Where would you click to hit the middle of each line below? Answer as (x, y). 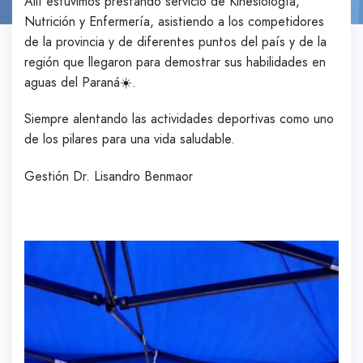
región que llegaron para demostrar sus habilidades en (175, 62)
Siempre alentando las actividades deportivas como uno (179, 119)
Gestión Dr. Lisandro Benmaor (109, 177)
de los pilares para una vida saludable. (130, 139)
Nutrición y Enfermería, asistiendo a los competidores (174, 21)
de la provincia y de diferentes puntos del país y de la (175, 41)
